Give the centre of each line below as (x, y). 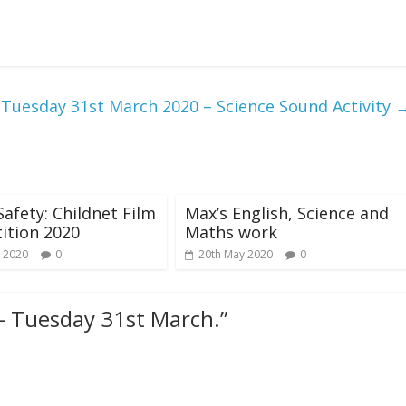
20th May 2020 (236, 255)
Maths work (231, 232)
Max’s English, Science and (287, 213)
